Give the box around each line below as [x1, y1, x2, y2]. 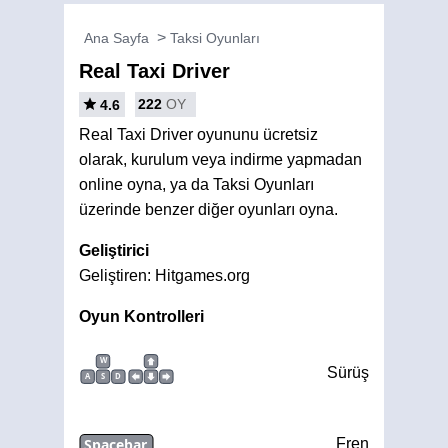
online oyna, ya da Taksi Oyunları [79, 176, 314, 193]
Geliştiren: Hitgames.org [79, 267, 250, 284]
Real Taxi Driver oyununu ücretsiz [79, 126, 318, 143]
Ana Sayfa [84, 30, 149, 46]
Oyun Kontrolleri [79, 308, 204, 325]
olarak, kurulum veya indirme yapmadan [79, 151, 362, 168]
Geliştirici [79, 242, 149, 259]
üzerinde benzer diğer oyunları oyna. [79, 201, 338, 218]
